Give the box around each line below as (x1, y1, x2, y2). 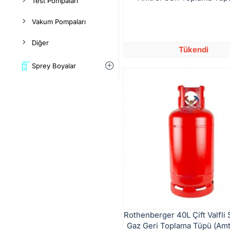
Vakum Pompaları (32, 17, 86, 26)
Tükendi (178, 45, 208, 55)
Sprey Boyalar (32, 61, 76, 70)
